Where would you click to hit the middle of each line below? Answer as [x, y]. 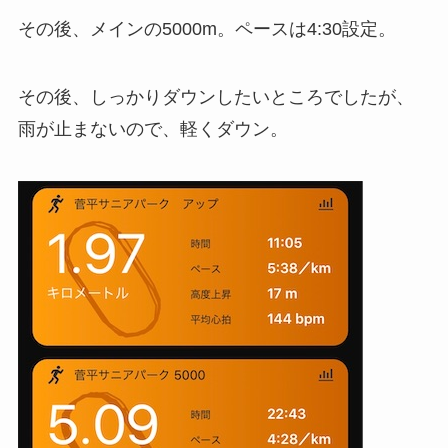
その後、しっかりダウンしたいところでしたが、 [215, 97]
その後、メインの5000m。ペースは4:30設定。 [206, 29]
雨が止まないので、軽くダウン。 [152, 129]
